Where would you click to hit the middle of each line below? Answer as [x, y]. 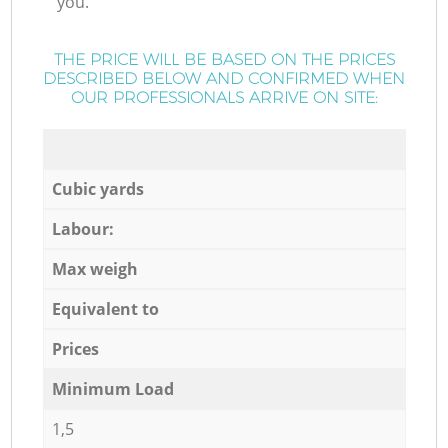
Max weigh [94, 268]
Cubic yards [97, 188]
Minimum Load [112, 388]
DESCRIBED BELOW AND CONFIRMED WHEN [224, 79]
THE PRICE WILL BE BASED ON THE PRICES [224, 60]
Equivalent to [105, 308]
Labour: [82, 228]
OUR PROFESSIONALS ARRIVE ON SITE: [224, 98]
